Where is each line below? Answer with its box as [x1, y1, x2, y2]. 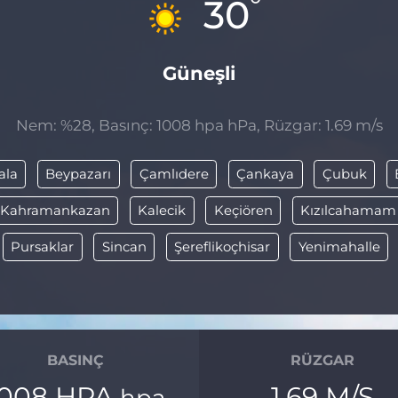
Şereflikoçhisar [174, 238, 270, 255]
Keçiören [213, 202, 273, 219]
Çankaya [236, 165, 295, 182]
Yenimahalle [298, 238, 380, 255]
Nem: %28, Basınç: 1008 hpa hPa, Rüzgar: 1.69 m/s [15, 116, 383, 134]
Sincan [101, 238, 147, 255]
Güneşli [163, 61, 235, 84]
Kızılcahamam [300, 202, 396, 219]
